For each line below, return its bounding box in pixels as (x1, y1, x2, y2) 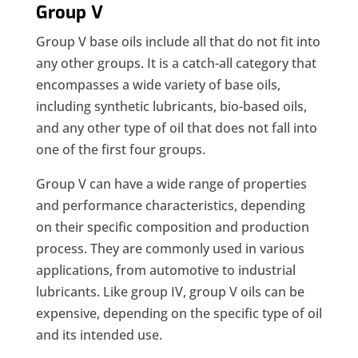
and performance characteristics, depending (35, 197, 305, 215)
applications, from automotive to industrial (35, 261, 296, 280)
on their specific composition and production (35, 218, 309, 237)
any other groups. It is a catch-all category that (35, 54, 316, 73)
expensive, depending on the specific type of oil (35, 304, 322, 323)
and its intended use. (35, 326, 162, 344)
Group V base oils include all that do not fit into (35, 33, 320, 51)
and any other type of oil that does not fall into (35, 119, 317, 137)
